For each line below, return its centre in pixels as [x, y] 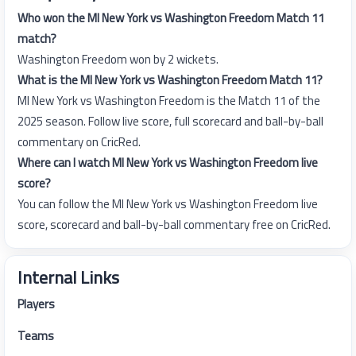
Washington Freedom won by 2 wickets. [118, 60]
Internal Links [68, 278]
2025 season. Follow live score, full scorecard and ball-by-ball [170, 122]
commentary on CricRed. [79, 142]
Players [36, 304]
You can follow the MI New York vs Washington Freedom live [168, 204]
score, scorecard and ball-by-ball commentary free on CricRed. [174, 225]
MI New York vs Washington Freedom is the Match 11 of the [169, 101]
